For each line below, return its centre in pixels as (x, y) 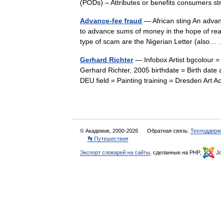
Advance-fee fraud (111, 21)
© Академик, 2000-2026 (110, 131)
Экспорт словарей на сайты (115, 152)
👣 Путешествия (108, 139)
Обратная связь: (169, 131)
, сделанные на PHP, (176, 152)
